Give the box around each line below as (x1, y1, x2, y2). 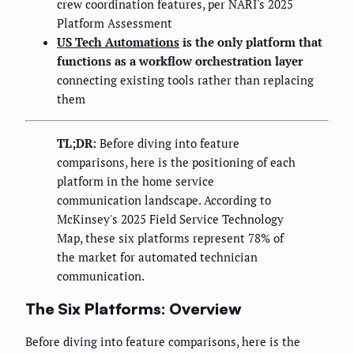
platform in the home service (57, 173, 214, 190)
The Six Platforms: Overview (25, 298, 242, 318)
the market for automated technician (57, 249, 258, 265)
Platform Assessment (57, 15, 172, 32)
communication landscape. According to (57, 192, 271, 209)
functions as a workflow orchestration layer (57, 53, 303, 70)
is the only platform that (179, 34, 322, 51)
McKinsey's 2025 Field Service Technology (57, 211, 284, 228)
